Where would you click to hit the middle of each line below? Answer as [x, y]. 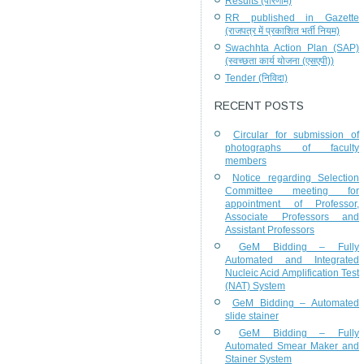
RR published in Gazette [292, 18]
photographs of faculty [292, 148]
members [246, 161]
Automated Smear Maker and [292, 346]
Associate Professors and [292, 217]
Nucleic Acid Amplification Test [292, 273]
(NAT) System [255, 286]
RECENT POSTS [259, 106]
